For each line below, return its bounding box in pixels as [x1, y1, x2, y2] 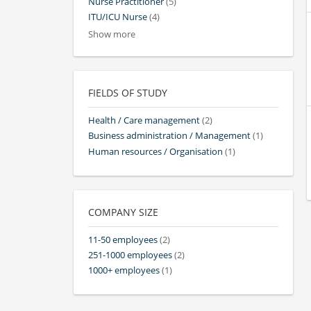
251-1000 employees [88, 249, 172, 261]
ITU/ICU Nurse [88, 10, 147, 23]
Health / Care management [88, 115, 200, 127]
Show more [88, 28, 135, 41]
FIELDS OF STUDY [88, 86, 167, 100]
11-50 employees [88, 233, 158, 246]
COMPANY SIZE [88, 205, 158, 219]
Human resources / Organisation [88, 145, 223, 158]
